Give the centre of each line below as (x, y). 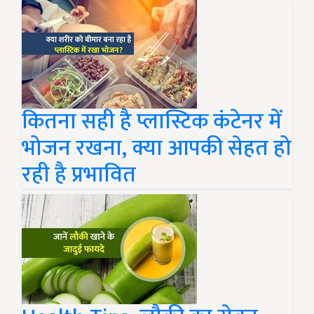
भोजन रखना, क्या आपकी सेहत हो (157, 149)
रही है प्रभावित (79, 175)
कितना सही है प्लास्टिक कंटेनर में (152, 122)
